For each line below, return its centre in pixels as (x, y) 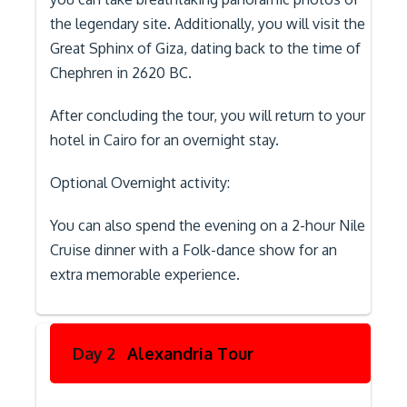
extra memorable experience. (145, 274)
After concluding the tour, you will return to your (208, 115)
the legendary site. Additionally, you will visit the (208, 24)
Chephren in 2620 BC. (121, 73)
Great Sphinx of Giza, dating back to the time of (205, 48)
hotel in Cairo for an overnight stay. (164, 140)
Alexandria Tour (190, 353)
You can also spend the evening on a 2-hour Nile (208, 225)
